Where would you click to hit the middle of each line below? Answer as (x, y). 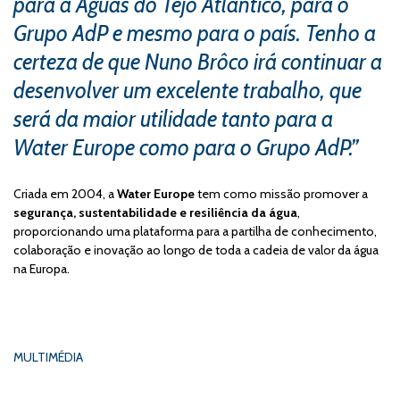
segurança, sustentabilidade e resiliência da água (155, 212)
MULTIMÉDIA (48, 357)
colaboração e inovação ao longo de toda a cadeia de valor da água (196, 250)
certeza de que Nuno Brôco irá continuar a (198, 61)
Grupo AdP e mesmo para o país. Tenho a (195, 33)
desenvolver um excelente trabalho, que (187, 90)
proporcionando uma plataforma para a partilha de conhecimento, (195, 231)
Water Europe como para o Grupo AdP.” (186, 147)
